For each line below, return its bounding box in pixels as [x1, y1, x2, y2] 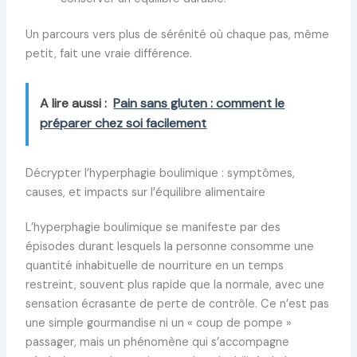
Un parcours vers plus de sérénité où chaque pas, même [25, 27, 329, 43]
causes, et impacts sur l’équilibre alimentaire [25, 185, 265, 201]
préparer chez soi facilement [40, 115, 207, 132]
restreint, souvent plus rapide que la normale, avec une [25, 277, 324, 293]
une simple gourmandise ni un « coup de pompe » [25, 316, 292, 331]
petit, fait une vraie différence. [25, 46, 192, 62]
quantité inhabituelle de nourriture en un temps [25, 258, 284, 274]
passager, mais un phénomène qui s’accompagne [25, 335, 289, 351]
